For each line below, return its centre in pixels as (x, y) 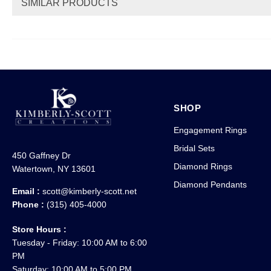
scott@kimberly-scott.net (90, 191)
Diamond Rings (203, 166)
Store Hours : (40, 229)
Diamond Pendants (210, 184)
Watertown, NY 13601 (54, 168)
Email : (28, 191)
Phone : (30, 204)
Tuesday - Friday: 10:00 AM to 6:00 (80, 242)
